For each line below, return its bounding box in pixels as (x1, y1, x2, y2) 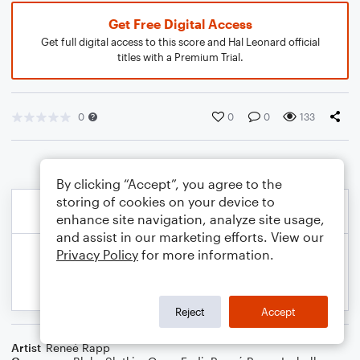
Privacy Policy (56, 247, 138, 262)
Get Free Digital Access (108, 16, 252, 31)
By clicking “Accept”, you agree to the (56, 176, 282, 191)
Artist (11, 341, 41, 354)
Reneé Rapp (46, 341, 110, 354)
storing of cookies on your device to (56, 194, 275, 209)
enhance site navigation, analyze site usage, (56, 211, 325, 227)
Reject (175, 305, 205, 318)
